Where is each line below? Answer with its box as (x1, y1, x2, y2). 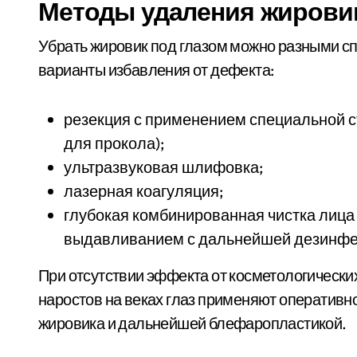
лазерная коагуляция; (64, 181, 223, 201)
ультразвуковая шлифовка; (64, 157, 263, 177)
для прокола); (64, 133, 164, 153)
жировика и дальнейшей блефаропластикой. (38, 313, 347, 333)
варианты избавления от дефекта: (38, 60, 274, 80)
